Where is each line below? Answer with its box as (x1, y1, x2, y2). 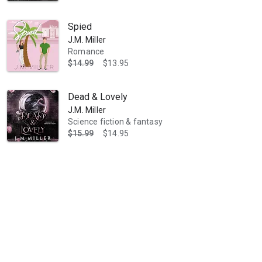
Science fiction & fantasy (68, 117, 163, 126)
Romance (68, 47, 105, 56)
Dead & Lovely (68, 91, 127, 102)
